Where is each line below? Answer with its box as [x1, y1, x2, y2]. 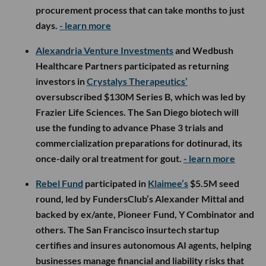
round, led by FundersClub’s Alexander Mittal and [36, 192, 244, 204]
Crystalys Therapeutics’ [87, 75, 188, 87]
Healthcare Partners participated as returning [36, 59, 229, 71]
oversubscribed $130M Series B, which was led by [36, 90, 246, 102]
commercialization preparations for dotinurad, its [36, 137, 242, 148]
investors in [36, 75, 87, 87]
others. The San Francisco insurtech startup [36, 223, 219, 235]
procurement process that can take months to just [36, 4, 245, 15]
